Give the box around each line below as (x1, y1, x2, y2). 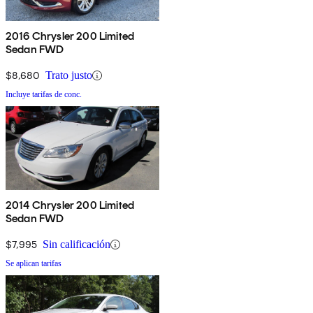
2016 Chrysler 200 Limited (6, 29, 134, 43)
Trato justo (45, 69, 92, 82)
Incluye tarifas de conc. (6, 89, 82, 100)
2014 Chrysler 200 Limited (6, 198, 134, 212)
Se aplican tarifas (6, 259, 61, 269)
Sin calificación (43, 238, 110, 251)
